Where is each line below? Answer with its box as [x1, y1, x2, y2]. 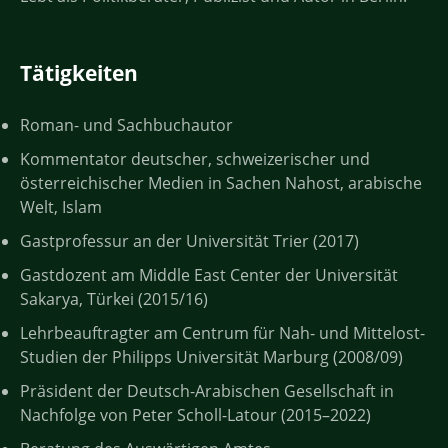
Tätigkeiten [20, 58, 138, 87]
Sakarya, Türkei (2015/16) [20, 287, 208, 310]
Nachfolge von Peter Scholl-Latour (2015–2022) [20, 403, 371, 426]
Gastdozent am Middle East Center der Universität [20, 263, 398, 286]
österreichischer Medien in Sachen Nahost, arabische [20, 171, 422, 194]
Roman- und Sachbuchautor [20, 113, 233, 136]
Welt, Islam [20, 195, 102, 218]
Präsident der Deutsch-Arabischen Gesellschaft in [20, 379, 394, 402]
